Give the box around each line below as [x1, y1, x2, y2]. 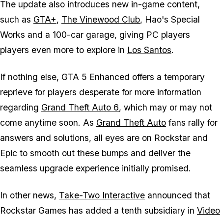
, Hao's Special [140, 14, 200, 25]
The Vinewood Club [61, 14, 140, 25]
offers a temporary [130, 72, 205, 82]
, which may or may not [119, 102, 212, 113]
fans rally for [166, 117, 218, 128]
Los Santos [127, 45, 171, 55]
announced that [145, 190, 210, 201]
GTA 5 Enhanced [61, 72, 130, 82]
